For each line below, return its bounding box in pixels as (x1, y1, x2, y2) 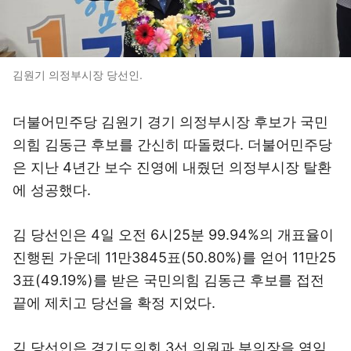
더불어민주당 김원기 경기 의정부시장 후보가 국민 (13, 114, 328, 130)
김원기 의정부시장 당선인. (13, 68, 143, 81)
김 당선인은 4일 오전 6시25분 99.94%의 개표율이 (13, 226, 334, 243)
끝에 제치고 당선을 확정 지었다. (13, 295, 215, 311)
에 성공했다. (13, 182, 91, 198)
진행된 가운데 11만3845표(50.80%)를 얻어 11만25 (13, 249, 336, 266)
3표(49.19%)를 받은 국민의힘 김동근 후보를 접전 (13, 272, 324, 288)
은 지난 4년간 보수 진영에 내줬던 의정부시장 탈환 (13, 159, 331, 175)
